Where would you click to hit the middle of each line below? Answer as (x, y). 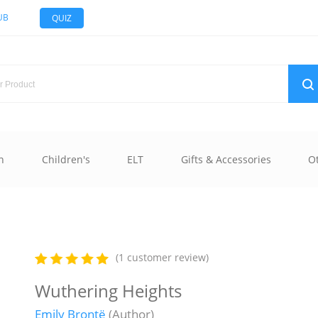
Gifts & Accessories (226, 159)
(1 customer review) (162, 258)
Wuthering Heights (108, 290)
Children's (66, 159)
